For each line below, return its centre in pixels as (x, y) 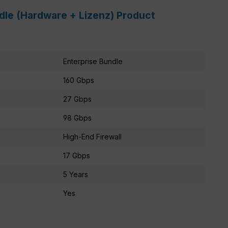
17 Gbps (77, 155)
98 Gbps (77, 118)
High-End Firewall (92, 136)
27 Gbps (77, 99)
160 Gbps (79, 80)
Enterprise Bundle (93, 61)
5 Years (76, 174)
